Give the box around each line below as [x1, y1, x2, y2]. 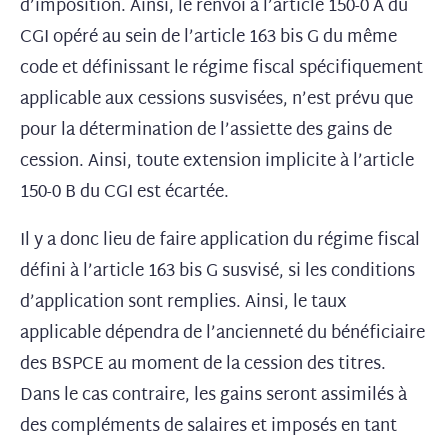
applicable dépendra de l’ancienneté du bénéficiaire [20, 318, 425, 349]
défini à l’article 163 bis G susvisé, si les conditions [20, 256, 415, 287]
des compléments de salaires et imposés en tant [20, 411, 397, 442]
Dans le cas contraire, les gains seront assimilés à [20, 380, 407, 411]
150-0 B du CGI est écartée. [20, 177, 229, 208]
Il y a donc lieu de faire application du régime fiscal [20, 225, 420, 256]
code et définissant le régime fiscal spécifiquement [20, 53, 423, 84]
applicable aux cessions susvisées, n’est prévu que [20, 84, 413, 115]
